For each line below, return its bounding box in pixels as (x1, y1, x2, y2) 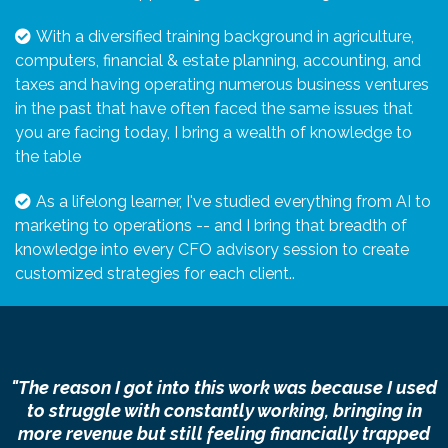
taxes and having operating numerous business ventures (15, 74, 429, 94)
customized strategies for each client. (15, 263, 292, 283)
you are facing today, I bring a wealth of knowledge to (15, 122, 412, 142)
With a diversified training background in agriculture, (36, 26, 414, 46)
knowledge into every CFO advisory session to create (15, 239, 409, 259)
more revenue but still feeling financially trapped (18, 422, 430, 444)
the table (15, 146, 81, 166)
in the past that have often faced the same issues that (15, 98, 413, 118)
